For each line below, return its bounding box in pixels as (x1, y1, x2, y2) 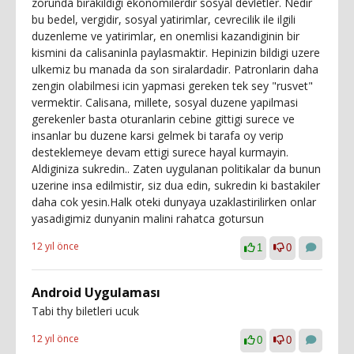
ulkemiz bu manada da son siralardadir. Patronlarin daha (32, 62, 318, 77)
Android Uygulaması (32, 284, 160, 301)
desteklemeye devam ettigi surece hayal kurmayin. (32, 145, 288, 160)
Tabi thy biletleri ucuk (32, 303, 139, 318)
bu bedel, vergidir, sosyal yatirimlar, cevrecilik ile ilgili (32, 12, 296, 27)
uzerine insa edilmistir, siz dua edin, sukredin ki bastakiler (32, 178, 320, 193)
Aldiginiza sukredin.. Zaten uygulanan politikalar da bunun (32, 161, 321, 176)
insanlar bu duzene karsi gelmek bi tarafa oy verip (32, 128, 284, 143)
